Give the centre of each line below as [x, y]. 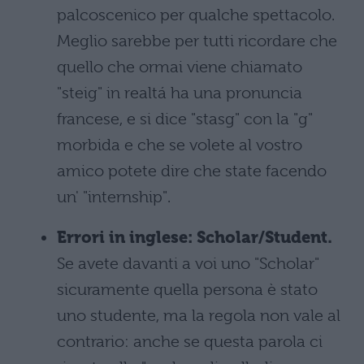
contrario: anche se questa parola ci [190, 341]
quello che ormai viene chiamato [180, 67]
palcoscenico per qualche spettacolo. [196, 15]
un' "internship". [114, 197]
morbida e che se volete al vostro [180, 145]
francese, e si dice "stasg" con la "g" [185, 119]
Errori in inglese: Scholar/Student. [195, 237]
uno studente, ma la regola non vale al [199, 315]
